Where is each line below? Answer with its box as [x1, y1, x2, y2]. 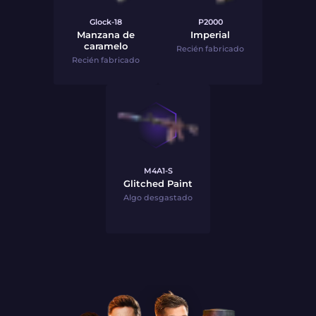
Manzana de [77, 29, 135, 40]
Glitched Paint [123, 178, 193, 189]
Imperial [190, 29, 230, 40]
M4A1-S [143, 166, 173, 176]
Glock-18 [90, 17, 122, 27]
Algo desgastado [123, 193, 193, 202]
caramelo [84, 40, 128, 51]
